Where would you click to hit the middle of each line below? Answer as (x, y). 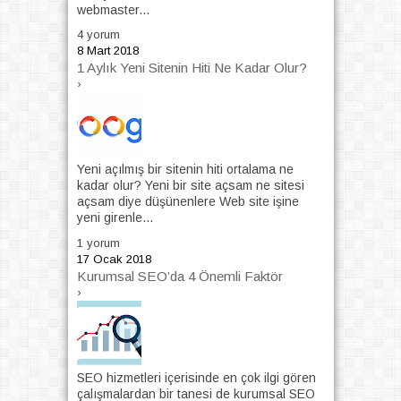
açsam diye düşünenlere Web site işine (188, 202)
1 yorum (98, 243)
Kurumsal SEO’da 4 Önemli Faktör (179, 276)
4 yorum (98, 35)
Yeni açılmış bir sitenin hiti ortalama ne (185, 170)
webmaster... (113, 9)
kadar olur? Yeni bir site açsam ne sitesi (190, 186)
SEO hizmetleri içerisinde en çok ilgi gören (196, 377)
